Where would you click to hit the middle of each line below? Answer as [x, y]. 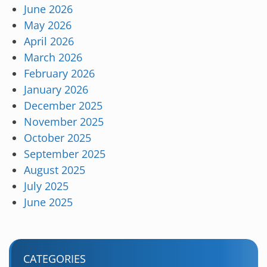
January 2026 [56, 90]
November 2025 [64, 122]
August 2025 [55, 170]
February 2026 [59, 74]
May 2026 [48, 25]
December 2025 [63, 106]
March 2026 [53, 58]
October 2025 [58, 138]
